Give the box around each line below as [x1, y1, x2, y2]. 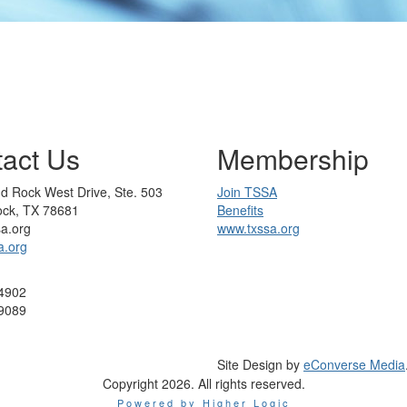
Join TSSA [217, 183, 277, 201]
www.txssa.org [217, 219, 300, 237]
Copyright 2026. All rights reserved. [102, 374, 305, 392]
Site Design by [217, 355, 303, 373]
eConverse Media [303, 355, 405, 373]
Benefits [217, 201, 263, 219]
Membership [217, 139, 369, 178]
